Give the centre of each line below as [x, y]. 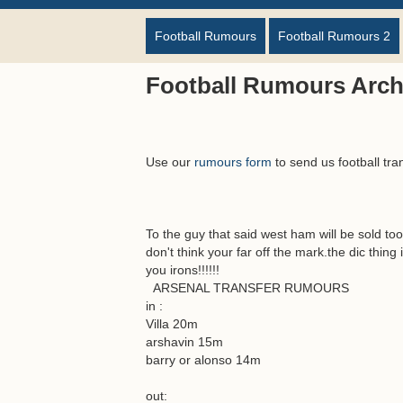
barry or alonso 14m [203, 360]
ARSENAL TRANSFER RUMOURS [247, 288]
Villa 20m [172, 324]
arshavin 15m [184, 342]
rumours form [233, 162]
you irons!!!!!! [183, 270]
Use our [170, 162]
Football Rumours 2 [334, 36]
